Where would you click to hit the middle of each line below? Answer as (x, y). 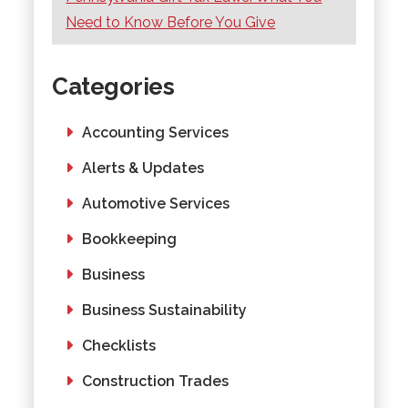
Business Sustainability (165, 310)
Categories (113, 86)
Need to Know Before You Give (171, 22)
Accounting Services (156, 132)
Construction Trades (156, 381)
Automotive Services (156, 203)
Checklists (119, 345)
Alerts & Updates (143, 168)
